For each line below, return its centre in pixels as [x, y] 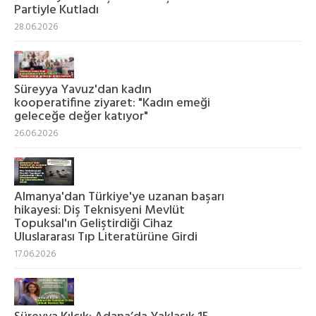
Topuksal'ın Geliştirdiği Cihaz [93, 224]
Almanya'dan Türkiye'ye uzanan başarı [119, 197]
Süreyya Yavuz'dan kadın [83, 90]
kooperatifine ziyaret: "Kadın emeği [112, 104]
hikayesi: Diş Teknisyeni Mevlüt [99, 210]
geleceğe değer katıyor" [81, 117]
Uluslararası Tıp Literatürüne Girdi [106, 237]
